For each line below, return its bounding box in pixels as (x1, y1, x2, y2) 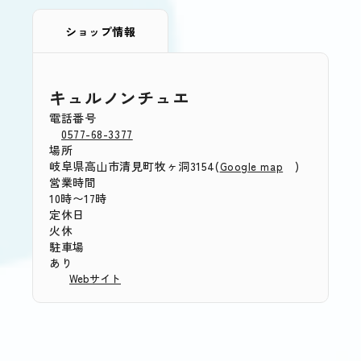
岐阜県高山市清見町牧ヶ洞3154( (49, 158, 220, 175)
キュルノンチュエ (49, 85, 190, 110)
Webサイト (69, 271, 121, 287)
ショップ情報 (65, 23, 136, 39)
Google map (219, 159, 284, 175)
